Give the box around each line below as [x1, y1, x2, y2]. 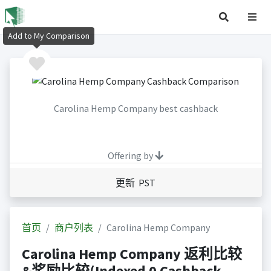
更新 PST [116, 177, 155, 189]
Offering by [108, 149, 155, 162]
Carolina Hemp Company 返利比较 [21, 244, 242, 264]
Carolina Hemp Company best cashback [53, 102, 218, 115]
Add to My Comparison [8, 30, 90, 42]
